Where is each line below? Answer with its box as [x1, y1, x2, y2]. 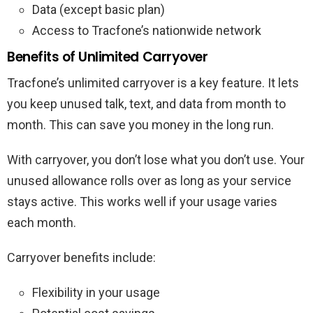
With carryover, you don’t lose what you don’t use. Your [7, 152, 305, 167]
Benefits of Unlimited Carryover [7, 48, 208, 66]
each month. [7, 215, 76, 230]
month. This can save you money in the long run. [7, 117, 274, 132]
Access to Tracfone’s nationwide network [32, 23, 261, 38]
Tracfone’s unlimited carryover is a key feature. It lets [7, 75, 299, 90]
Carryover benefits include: [7, 250, 156, 265]
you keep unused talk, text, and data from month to [7, 96, 286, 111]
